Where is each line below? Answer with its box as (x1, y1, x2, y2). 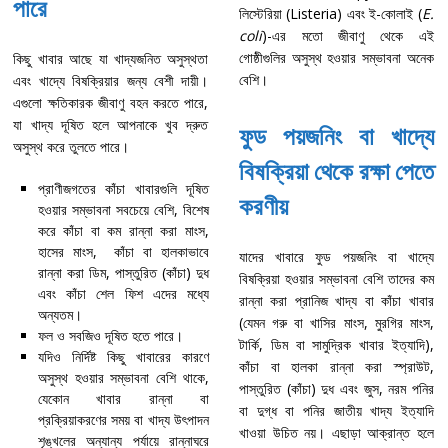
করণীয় (238, 192, 288, 226)
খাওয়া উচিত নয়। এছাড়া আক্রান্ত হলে (238, 423, 434, 443)
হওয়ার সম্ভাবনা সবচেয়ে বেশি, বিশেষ (37, 200, 209, 220)
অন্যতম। (37, 305, 82, 325)
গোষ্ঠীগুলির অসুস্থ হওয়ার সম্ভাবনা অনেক (238, 48, 434, 68)
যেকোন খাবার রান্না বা (37, 389, 209, 409)
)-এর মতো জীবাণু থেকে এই (261, 26, 434, 46)
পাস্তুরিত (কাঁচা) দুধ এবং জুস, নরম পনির (238, 379, 434, 399)
